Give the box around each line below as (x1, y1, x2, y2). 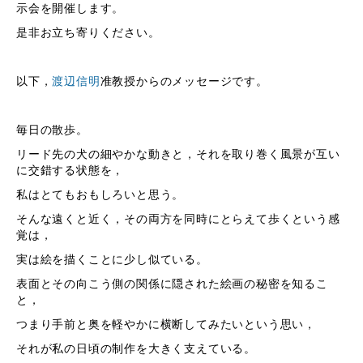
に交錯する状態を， (16, 164, 125, 177)
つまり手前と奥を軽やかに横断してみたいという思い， (16, 318, 316, 331)
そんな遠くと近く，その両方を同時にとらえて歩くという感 (16, 212, 340, 225)
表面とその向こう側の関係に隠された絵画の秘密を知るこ (16, 277, 328, 290)
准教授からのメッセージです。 (100, 75, 268, 88)
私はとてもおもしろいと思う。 (16, 188, 185, 201)
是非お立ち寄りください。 (16, 26, 160, 39)
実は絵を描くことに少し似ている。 (16, 253, 208, 266)
